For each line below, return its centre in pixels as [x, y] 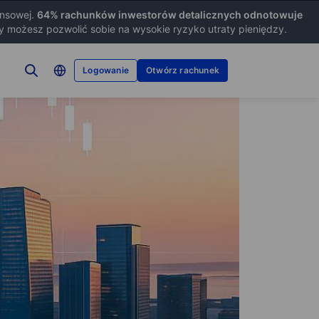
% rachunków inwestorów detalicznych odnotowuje [176, 15]
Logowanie [106, 70]
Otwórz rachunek [183, 70]
